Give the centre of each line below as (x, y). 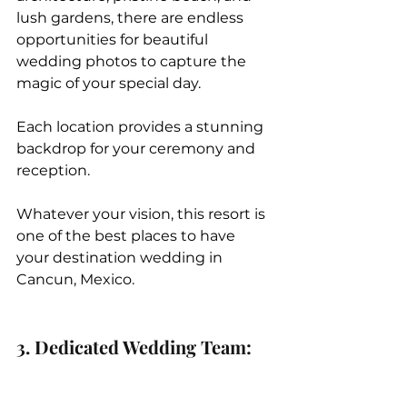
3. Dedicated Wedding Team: (136, 346)
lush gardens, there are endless (132, 17)
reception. (53, 170)
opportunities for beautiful (114, 39)
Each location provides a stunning (142, 126)
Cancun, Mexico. (77, 279)
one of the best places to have (128, 235)
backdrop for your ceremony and (138, 148)
